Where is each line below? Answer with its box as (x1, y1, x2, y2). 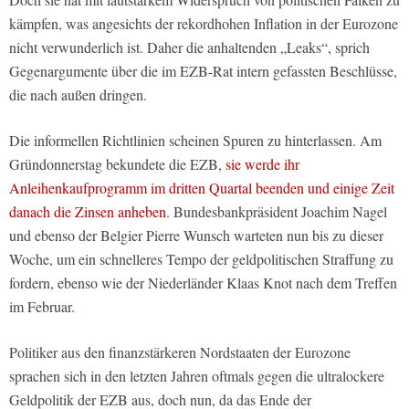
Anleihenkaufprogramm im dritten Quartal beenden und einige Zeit (9, 178, 394, 198)
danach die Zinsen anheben (9, 202, 166, 222)
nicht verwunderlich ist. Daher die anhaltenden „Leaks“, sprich (9, 37, 370, 58)
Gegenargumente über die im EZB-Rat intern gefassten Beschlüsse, (9, 61, 397, 81)
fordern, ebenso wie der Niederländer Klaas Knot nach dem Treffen (9, 273, 397, 293)
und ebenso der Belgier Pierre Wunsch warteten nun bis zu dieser (9, 225, 383, 246)
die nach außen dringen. (9, 85, 147, 105)
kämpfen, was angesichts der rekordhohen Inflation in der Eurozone (9, 14, 398, 34)
